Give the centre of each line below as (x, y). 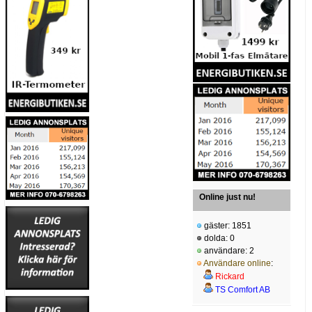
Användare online (237, 264)
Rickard (230, 277)
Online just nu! (227, 197)
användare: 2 (228, 251)
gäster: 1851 (227, 226)
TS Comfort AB (243, 290)
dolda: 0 (218, 239)
